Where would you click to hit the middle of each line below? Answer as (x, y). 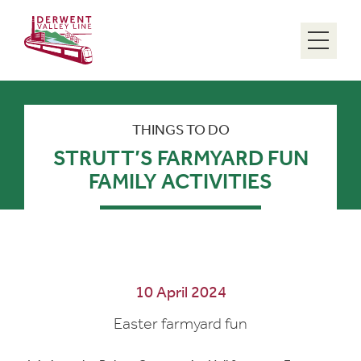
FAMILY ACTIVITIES (180, 181)
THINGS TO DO (180, 130)
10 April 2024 (180, 292)
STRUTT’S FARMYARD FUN (180, 158)
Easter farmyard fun (180, 323)
